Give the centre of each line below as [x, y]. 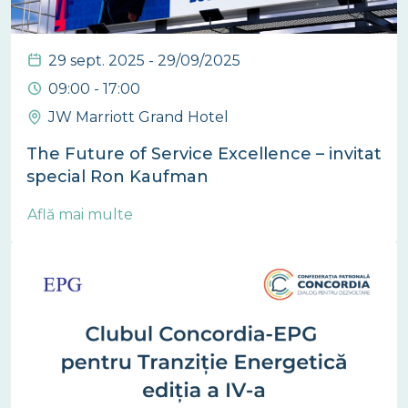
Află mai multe [82, 215]
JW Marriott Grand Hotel [138, 117]
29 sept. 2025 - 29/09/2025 [144, 61]
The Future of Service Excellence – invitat [204, 154]
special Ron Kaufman [117, 177]
